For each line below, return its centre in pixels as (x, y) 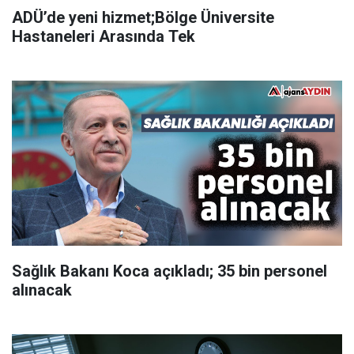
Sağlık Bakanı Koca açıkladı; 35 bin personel (169, 271)
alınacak (42, 290)
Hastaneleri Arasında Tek (104, 37)
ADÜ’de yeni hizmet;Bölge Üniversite (143, 18)
